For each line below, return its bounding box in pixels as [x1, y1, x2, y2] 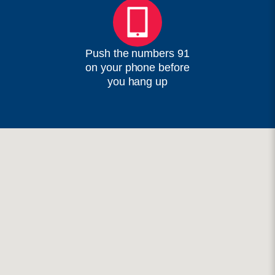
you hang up [107, 75, 168, 88]
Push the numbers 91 [85, 47, 190, 60]
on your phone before [85, 61, 190, 74]
